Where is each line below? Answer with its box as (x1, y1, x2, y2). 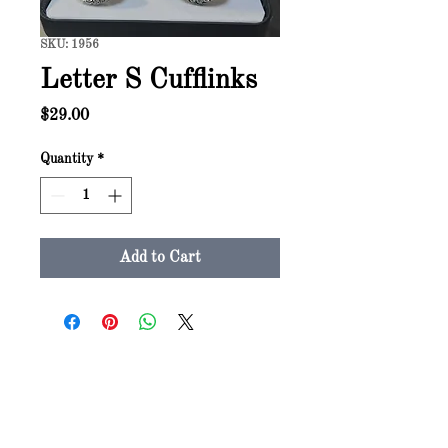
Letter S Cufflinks (40, 67, 257, 95)
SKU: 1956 (40, 39, 99, 51)
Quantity (40, 152, 93, 166)
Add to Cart (119, 250, 201, 266)
